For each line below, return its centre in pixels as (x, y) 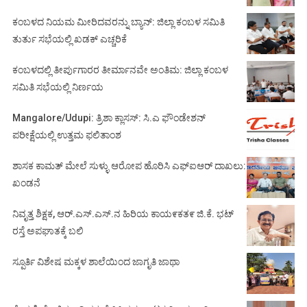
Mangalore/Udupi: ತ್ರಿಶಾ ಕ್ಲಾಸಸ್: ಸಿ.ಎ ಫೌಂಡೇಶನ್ (109, 118)
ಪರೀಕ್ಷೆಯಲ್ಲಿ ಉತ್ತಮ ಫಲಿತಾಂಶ (67, 135)
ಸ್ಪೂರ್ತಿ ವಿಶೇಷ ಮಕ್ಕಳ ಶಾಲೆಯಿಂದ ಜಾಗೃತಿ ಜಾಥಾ (96, 261)
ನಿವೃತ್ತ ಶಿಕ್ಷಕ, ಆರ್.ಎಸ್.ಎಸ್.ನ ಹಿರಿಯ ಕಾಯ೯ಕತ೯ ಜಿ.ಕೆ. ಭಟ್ (123, 213)
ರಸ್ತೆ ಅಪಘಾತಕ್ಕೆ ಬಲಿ (48, 231)
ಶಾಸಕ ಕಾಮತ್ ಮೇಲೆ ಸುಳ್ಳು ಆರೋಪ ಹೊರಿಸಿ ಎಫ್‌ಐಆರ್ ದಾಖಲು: (129, 165)
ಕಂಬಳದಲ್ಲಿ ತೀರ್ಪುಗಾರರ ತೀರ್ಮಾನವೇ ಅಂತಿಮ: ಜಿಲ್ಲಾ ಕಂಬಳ (120, 70)
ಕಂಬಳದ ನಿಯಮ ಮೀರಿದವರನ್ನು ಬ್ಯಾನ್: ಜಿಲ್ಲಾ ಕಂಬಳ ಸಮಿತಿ (119, 22)
